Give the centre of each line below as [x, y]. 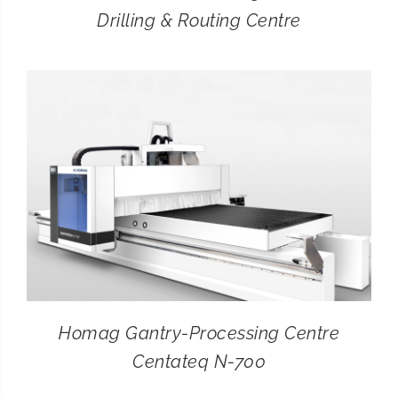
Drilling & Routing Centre [199, 20]
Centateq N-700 [199, 361]
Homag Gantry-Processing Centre [199, 333]
